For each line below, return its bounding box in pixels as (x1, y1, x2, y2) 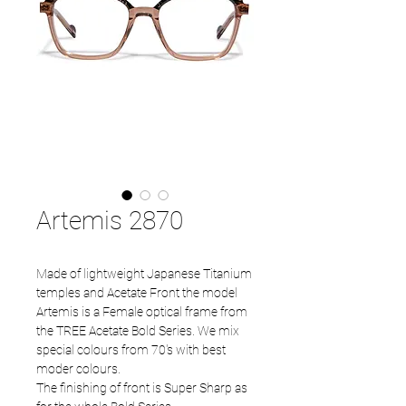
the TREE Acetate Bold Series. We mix (36, 324, 239, 338)
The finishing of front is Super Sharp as (36, 381, 247, 395)
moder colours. (36, 362, 123, 376)
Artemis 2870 (36, 206, 183, 236)
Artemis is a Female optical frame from (36, 304, 247, 319)
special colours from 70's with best (36, 343, 226, 357)
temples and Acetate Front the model (36, 285, 237, 300)
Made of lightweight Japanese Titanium (36, 266, 252, 281)
